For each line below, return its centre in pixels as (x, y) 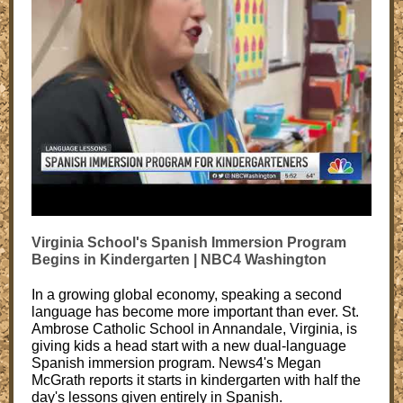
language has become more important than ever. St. (195, 312)
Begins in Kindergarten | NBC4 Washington (179, 260)
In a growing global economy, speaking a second (187, 295)
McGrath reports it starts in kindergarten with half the (196, 380)
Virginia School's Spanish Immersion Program (189, 242)
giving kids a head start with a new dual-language (189, 346)
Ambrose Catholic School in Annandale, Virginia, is (194, 329)
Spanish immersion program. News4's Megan (176, 363)
